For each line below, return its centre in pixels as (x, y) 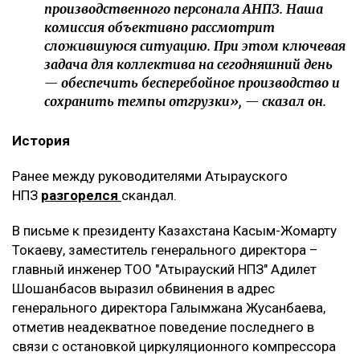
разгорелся (81, 196)
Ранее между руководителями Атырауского (150, 176)
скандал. (149, 196)
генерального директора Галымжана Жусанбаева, (169, 308)
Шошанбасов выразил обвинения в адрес (143, 289)
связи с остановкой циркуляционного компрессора (174, 347)
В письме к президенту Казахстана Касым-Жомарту (174, 231)
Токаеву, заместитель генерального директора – (165, 250)
